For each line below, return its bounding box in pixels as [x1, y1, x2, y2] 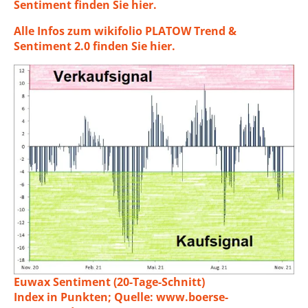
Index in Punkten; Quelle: [14, 289, 156, 305]
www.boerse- [156, 289, 228, 305]
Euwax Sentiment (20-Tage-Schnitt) [14, 274, 205, 290]
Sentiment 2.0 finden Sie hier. [14, 38, 175, 54]
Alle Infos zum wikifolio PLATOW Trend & [14, 23, 236, 38]
